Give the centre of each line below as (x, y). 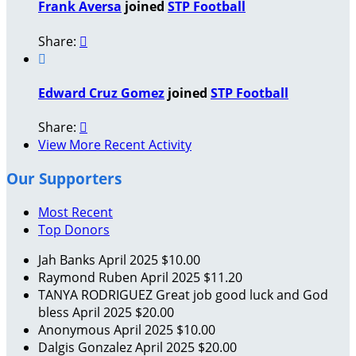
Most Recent (75, 212)
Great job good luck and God (242, 294)
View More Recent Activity (115, 145)
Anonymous (76, 329)
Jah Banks (68, 259)
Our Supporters (64, 178)
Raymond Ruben (89, 277)
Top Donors (74, 229)
